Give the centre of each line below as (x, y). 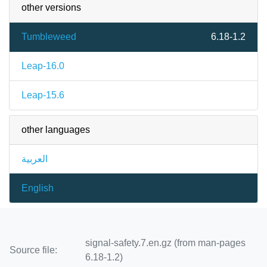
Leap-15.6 (43, 95)
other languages (56, 129)
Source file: (33, 250)
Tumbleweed (49, 36)
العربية (35, 159)
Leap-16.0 (43, 66)
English (38, 188)
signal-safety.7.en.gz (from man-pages (165, 243)
